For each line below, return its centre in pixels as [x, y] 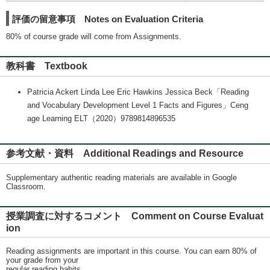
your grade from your [42, 260]
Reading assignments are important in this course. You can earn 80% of [131, 251]
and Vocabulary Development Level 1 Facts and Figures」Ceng [138, 105]
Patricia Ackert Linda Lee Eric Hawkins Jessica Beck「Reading [138, 92]
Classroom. [26, 187]
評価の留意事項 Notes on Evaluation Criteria [108, 19]
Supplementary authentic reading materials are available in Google [121, 177]
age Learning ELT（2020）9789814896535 [101, 118]
